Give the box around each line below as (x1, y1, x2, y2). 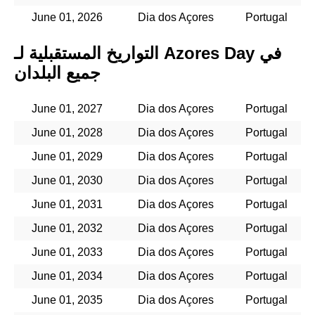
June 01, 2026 (31, 11, 103, 23)
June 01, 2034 (31, 269, 103, 282)
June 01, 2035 (31, 293, 103, 306)
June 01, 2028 (31, 126, 103, 139)
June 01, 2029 (31, 150, 103, 162)
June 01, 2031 (31, 198, 103, 210)
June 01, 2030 (31, 174, 103, 186)
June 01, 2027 (31, 102, 103, 115)
